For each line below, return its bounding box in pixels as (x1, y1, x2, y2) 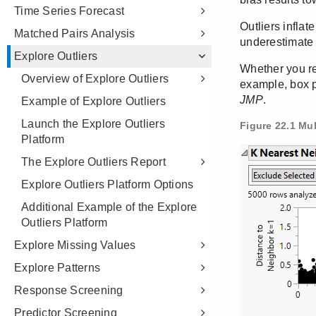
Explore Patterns (14, 262, 100, 274)
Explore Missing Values (14, 239, 136, 251)
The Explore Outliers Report (21, 156, 166, 168)
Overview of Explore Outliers (21, 73, 169, 85)
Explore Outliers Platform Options (21, 178, 194, 190)
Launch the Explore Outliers (21, 118, 165, 130)
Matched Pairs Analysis (14, 28, 135, 39)
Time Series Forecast (14, 5, 124, 17)
